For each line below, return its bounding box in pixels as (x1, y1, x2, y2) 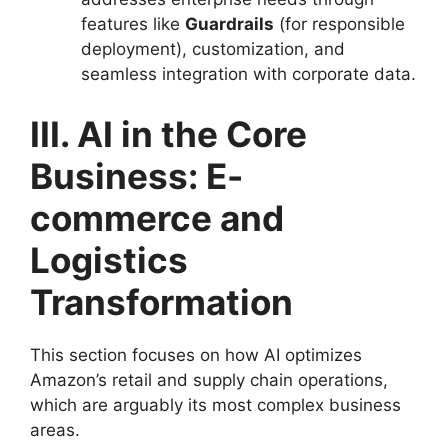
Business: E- (30, 154, 243, 197)
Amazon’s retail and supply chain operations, (30, 369, 388, 390)
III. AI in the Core (30, 112, 307, 155)
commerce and (30, 196, 284, 239)
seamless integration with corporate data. (81, 64, 416, 84)
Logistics (30, 238, 188, 281)
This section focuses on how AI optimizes (30, 344, 362, 365)
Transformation (30, 280, 293, 323)
